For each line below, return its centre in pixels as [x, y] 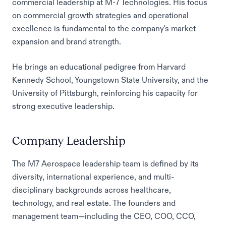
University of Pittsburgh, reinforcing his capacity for [105, 93]
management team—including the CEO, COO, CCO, [104, 216]
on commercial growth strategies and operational [100, 15]
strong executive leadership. [63, 106]
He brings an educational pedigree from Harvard [99, 67]
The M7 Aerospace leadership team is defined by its [105, 163]
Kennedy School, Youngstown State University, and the [110, 80]
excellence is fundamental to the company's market [104, 28]
